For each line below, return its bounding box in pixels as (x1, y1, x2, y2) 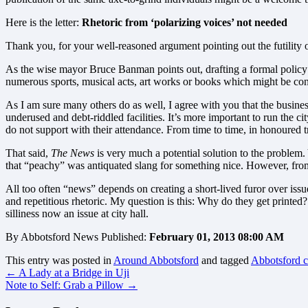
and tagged (199, 254, 251, 266)
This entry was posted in (5, 254, 113, 266)
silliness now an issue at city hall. (5, 207, 148, 219)
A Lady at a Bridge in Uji (16, 266, 129, 278)
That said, (5, 146, 51, 159)
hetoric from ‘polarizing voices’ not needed (90, 16, 287, 28)
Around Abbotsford (113, 254, 199, 266)
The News (51, 146, 94, 159)
